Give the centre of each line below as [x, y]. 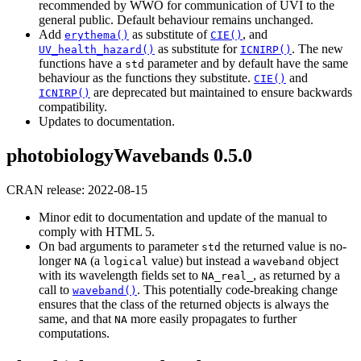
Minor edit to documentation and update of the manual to [183, 217]
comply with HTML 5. [97, 231]
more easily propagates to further [212, 318]
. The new [317, 49]
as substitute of [170, 35]
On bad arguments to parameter [120, 246]
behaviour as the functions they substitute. [146, 78]
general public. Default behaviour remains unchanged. [176, 20]
